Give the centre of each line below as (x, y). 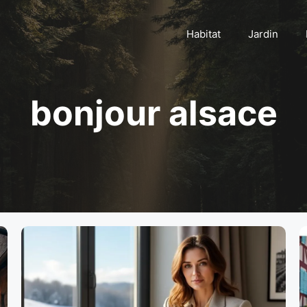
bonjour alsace (153, 113)
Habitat (204, 34)
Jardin (263, 34)
